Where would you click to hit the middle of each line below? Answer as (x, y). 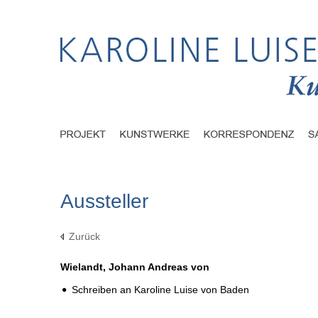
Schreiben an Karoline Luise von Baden (160, 290)
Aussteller (104, 202)
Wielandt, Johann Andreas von (135, 267)
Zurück (84, 237)
